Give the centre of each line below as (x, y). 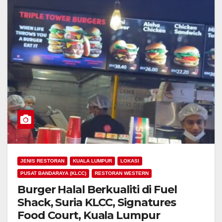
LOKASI (130, 161)
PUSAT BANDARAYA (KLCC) (53, 173)
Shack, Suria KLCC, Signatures (97, 202)
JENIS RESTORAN (42, 161)
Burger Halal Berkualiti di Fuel (97, 189)
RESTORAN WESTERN (122, 173)
